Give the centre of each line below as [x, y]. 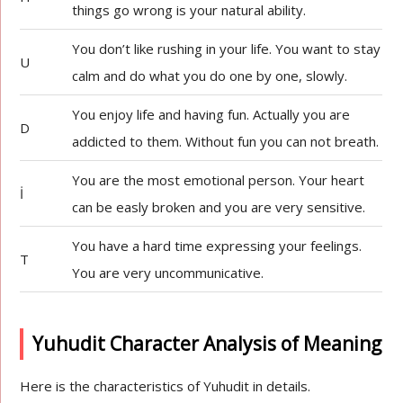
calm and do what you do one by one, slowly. [210, 76]
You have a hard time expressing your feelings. [217, 246]
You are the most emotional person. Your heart [219, 180]
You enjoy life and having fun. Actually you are [211, 114]
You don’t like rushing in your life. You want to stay [227, 49]
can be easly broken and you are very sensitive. [219, 207]
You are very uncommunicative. [168, 273]
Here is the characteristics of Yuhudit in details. [166, 386]
